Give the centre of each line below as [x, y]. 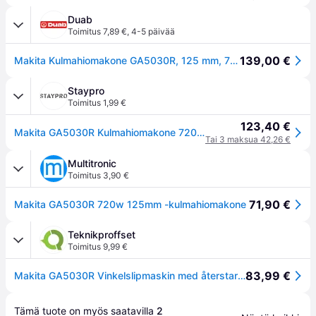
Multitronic [92, 163]
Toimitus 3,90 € [98, 175]
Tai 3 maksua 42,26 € [248, 139]
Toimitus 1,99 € [97, 103]
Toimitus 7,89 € [97, 31]
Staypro [86, 91]
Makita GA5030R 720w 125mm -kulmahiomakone [130, 204]
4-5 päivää [153, 31]
